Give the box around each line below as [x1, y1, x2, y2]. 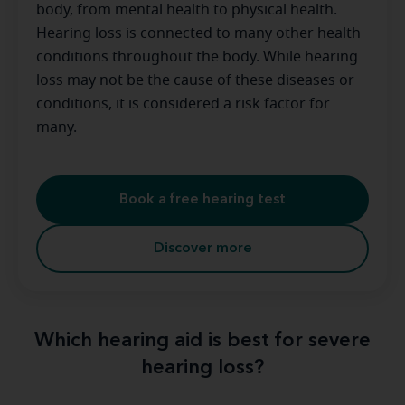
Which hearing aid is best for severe [34, 331, 371, 351]
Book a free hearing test [119, 193, 286, 207]
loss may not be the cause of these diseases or [36, 73, 354, 88]
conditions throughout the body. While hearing [36, 50, 358, 64]
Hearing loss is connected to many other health [36, 26, 361, 41]
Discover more [153, 241, 252, 256]
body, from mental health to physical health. [36, 3, 337, 17]
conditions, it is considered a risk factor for [36, 97, 330, 111]
